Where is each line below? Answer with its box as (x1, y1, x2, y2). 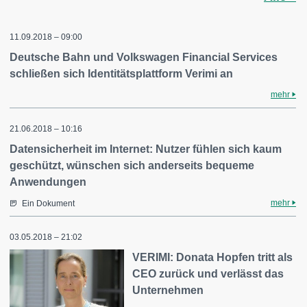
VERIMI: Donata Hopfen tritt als (132, 251, 293, 263)
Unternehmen (132, 284, 204, 296)
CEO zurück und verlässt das (132, 268, 284, 280)
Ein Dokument (22, 199, 75, 208)
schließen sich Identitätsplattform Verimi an (10, 68, 233, 79)
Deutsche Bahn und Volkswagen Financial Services (10, 51, 278, 63)
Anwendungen (10, 176, 86, 188)
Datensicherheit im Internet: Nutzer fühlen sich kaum (10, 143, 282, 155)
